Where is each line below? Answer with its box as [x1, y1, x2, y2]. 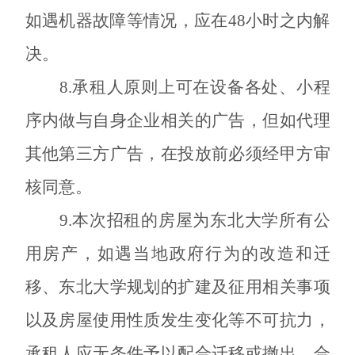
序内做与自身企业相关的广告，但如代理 [25, 110, 330, 130]
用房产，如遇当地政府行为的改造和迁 [25, 243, 330, 263]
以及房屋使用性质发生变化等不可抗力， [25, 310, 330, 330]
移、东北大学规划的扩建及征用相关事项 [25, 277, 330, 296]
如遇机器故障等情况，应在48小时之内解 [25, 10, 330, 30]
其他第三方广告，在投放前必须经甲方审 [25, 143, 330, 163]
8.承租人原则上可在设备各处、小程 [59, 77, 330, 97]
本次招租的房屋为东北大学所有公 [71, 210, 330, 230]
